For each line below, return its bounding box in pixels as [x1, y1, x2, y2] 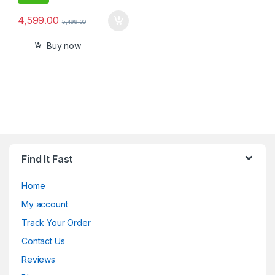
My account [21, 199, 68, 210]
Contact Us [21, 236, 65, 247]
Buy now [46, 40, 81, 51]
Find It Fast [21, 153, 73, 166]
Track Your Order [21, 217, 91, 228]
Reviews [21, 254, 56, 265]
